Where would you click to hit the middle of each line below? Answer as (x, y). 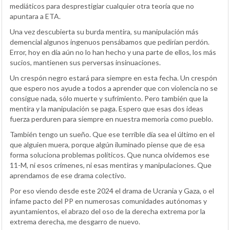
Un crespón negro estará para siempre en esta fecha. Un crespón (113, 78)
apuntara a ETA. (35, 16)
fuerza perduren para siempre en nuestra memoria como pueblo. (111, 119)
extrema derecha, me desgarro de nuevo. (75, 221)
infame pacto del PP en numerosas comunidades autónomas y (108, 201)
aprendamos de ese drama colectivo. (68, 175)
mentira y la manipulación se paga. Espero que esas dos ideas (107, 108)
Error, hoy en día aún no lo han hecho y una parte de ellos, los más (113, 52)
